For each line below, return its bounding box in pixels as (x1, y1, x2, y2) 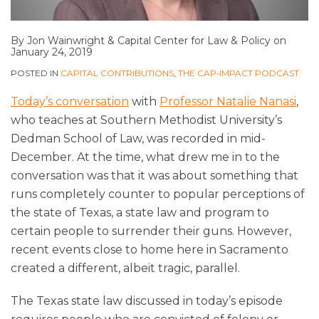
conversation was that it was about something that (11, 168, 298, 182)
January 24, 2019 (11, 45, 93, 58)
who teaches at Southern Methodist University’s (11, 113, 282, 127)
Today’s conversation (11, 94, 129, 108)
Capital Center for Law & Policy (117, 33, 271, 47)
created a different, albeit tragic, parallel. (11, 261, 240, 275)
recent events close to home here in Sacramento (11, 242, 288, 256)
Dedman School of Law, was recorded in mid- (11, 131, 266, 145)
